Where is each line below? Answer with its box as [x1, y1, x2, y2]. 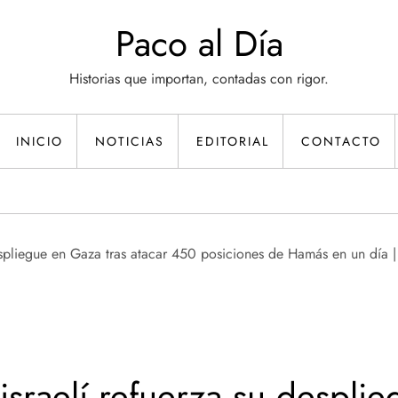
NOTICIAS [95, 132, 164, 150]
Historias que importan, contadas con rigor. [69, 68, 329, 89]
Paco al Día [115, 18, 283, 69]
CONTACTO [301, 132, 381, 150]
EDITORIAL [196, 132, 269, 150]
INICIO [16, 132, 63, 150]
